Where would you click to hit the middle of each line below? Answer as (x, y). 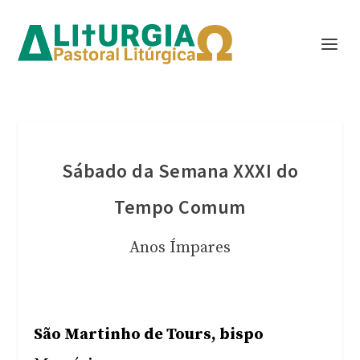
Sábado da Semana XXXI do (180, 171)
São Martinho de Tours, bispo (149, 335)
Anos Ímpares (180, 248)
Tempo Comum (180, 207)
